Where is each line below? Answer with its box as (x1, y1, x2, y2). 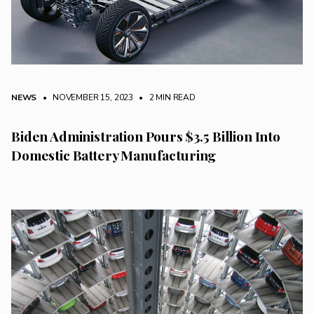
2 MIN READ (146, 92, 196, 104)
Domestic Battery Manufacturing (11, 146, 217, 165)
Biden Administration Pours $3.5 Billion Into (11, 127, 280, 146)
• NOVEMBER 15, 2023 (39, 92, 133, 104)
